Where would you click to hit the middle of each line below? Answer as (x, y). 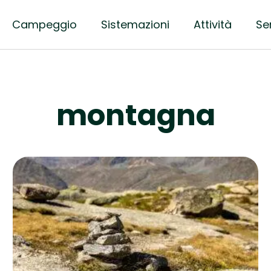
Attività (212, 24)
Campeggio (44, 24)
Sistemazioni (135, 24)
